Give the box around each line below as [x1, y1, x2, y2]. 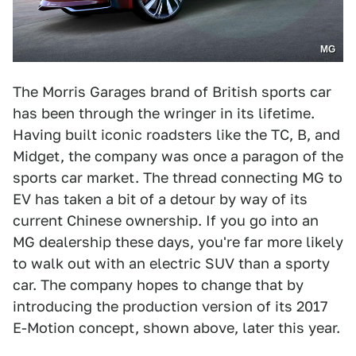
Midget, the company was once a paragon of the [13, 148, 343, 165]
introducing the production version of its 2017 [13, 298, 328, 315]
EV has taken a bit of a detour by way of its [13, 191, 308, 208]
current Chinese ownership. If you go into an [13, 212, 319, 230]
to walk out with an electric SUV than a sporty [13, 255, 330, 273]
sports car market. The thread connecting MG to [13, 169, 342, 187]
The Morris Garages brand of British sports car [13, 83, 331, 101]
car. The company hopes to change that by [13, 277, 304, 294]
